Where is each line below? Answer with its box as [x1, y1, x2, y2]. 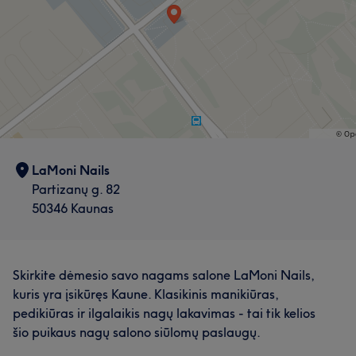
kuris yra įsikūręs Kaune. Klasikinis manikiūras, [13, 286, 279, 302]
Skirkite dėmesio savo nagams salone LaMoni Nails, [13, 267, 315, 283]
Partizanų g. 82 [32, 181, 120, 197]
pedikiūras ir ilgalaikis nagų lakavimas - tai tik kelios [13, 305, 315, 321]
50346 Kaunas [32, 200, 114, 216]
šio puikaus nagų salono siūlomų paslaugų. [13, 324, 261, 340]
